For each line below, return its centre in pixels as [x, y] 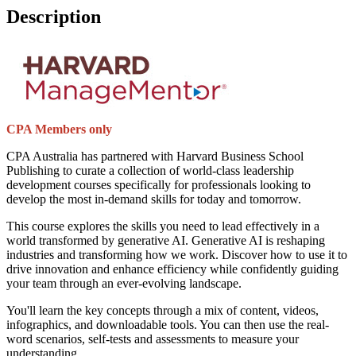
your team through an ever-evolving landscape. [124, 283]
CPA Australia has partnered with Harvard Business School [155, 156]
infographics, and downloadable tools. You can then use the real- [168, 324]
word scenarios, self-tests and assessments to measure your [153, 339]
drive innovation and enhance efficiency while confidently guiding [172, 269]
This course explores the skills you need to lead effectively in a [163, 226]
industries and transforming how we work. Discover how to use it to [177, 254]
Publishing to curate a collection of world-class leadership [150, 170]
